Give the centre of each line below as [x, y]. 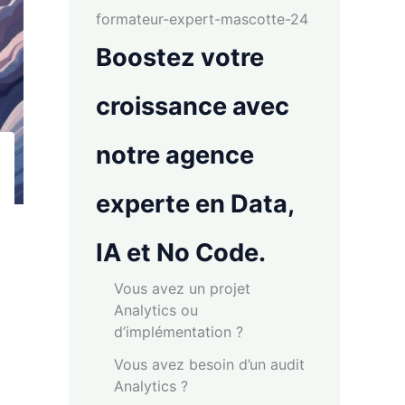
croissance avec [193, 107]
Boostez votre [180, 58]
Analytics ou [156, 311]
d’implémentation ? [179, 332]
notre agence [175, 155]
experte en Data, [195, 204]
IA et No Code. [181, 253]
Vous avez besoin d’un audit [209, 365]
